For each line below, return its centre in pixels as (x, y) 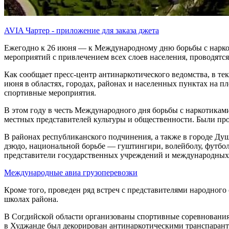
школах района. (31, 199)
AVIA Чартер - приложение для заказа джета (82, 30)
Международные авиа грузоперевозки (71, 172)
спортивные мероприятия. (50, 93)
